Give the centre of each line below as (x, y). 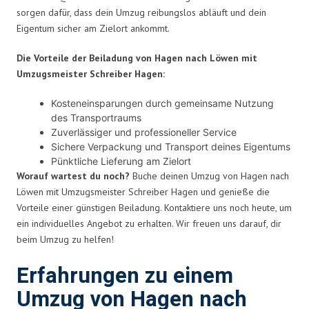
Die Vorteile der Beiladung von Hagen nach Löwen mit (137, 58)
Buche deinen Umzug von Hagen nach (209, 176)
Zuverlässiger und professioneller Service (144, 132)
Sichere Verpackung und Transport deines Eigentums (171, 146)
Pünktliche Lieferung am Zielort (121, 161)
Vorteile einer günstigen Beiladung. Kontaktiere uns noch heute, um (154, 207)
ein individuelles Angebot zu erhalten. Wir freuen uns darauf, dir (149, 223)
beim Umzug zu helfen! (65, 239)
